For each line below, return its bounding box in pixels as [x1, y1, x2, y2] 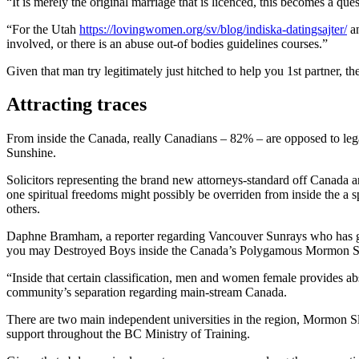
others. [6, 202, 40, 216]
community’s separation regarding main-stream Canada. [6, 285, 287, 300]
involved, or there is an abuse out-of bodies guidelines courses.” [6, 36, 328, 50]
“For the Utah [6, 22, 79, 36]
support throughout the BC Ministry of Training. [6, 327, 250, 341]
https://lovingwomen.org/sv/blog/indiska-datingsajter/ [79, 22, 347, 36]
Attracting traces [6, 94, 147, 115]
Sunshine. [6, 146, 56, 160]
